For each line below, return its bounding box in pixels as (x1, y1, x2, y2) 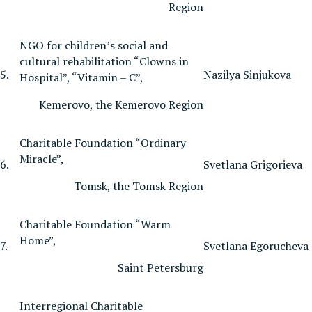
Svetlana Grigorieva (203, 156, 302, 172)
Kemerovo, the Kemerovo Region (39, 96, 203, 112)
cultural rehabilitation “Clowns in (19, 53, 189, 69)
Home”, (19, 232, 56, 248)
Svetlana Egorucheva (203, 237, 309, 253)
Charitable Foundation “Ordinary (19, 134, 186, 150)
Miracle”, (19, 150, 64, 166)
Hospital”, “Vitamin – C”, (19, 69, 143, 85)
